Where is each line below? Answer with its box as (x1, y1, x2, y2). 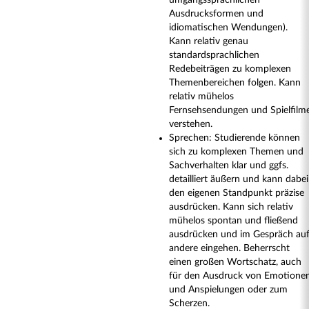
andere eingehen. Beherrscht (169, 243, 290, 253)
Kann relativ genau (169, 37, 248, 46)
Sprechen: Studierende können (169, 133, 300, 143)
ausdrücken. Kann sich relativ (169, 202, 293, 212)
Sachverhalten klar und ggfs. (169, 161, 288, 170)
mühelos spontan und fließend (169, 216, 298, 226)
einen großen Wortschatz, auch (169, 257, 301, 267)
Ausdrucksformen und (169, 9, 263, 19)
